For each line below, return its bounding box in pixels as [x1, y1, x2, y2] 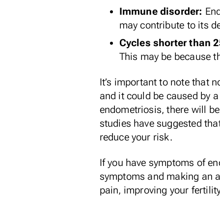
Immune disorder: [119, 5, 203, 17]
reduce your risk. [99, 131, 172, 143]
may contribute [119, 19, 185, 31]
